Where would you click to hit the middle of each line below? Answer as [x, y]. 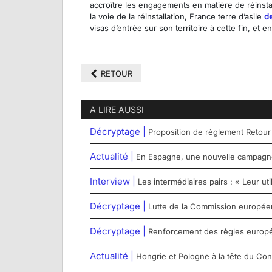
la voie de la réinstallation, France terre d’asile [177, 17]
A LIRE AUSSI [117, 110]
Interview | [114, 182]
